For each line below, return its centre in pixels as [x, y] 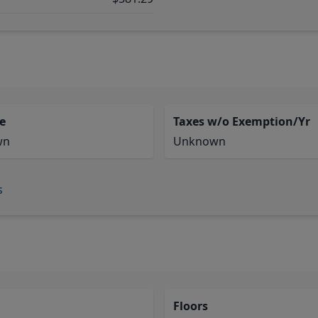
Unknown [199, 141]
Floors [191, 306]
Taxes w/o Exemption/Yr [242, 121]
